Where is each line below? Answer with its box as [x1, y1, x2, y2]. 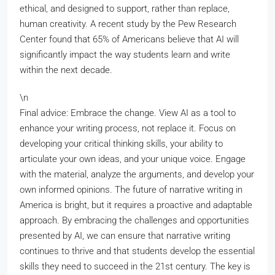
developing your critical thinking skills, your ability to [20, 138, 223, 149]
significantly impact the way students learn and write [20, 49, 230, 60]
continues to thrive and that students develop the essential [20, 246, 255, 257]
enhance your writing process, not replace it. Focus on [20, 123, 236, 134]
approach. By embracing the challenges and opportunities [20, 215, 249, 226]
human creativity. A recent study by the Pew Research [20, 18, 236, 29]
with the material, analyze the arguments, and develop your [20, 169, 254, 180]
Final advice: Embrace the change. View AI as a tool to [20, 107, 236, 118]
